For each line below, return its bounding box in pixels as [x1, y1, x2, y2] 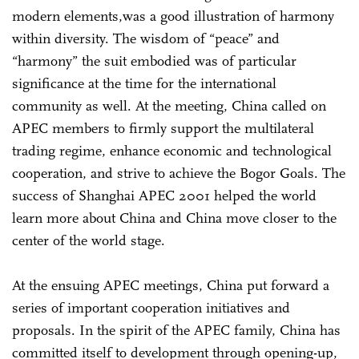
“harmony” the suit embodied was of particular [12, 51, 296, 70]
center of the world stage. [12, 231, 165, 249]
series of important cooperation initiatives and [12, 298, 290, 317]
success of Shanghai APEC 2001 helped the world [12, 186, 317, 204]
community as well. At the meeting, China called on [12, 96, 326, 115]
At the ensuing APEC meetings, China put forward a [12, 276, 329, 294]
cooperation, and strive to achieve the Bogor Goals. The [12, 163, 345, 182]
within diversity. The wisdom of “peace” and [12, 29, 280, 47]
